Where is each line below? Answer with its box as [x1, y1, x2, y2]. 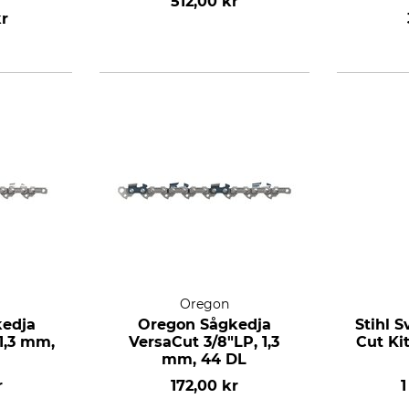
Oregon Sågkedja [137, 316, 271, 333]
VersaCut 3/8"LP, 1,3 [129, 333, 280, 351]
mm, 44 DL [162, 351, 247, 368]
